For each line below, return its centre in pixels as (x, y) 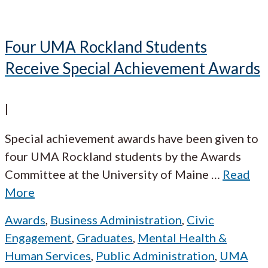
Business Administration (116, 220)
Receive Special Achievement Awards (133, 68)
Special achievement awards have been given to (132, 138)
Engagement (38, 238)
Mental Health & (182, 238)
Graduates (105, 238)
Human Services (48, 256)
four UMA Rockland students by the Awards (123, 156)
